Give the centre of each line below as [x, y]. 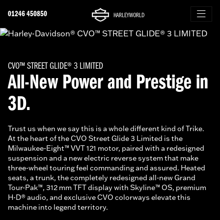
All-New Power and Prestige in [108, 83]
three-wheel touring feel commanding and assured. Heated [107, 168]
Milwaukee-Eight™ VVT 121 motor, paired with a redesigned [106, 148]
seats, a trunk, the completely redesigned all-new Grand [102, 178]
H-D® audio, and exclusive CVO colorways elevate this [99, 197]
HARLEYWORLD [129, 15]
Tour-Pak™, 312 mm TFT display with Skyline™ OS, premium [107, 188]
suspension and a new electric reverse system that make [103, 158]
